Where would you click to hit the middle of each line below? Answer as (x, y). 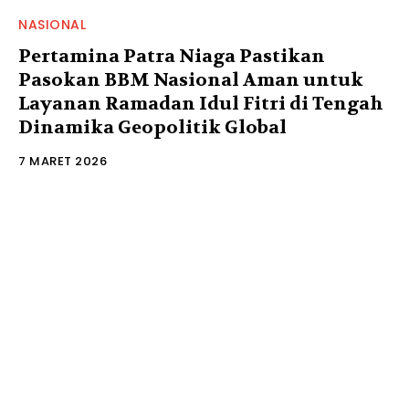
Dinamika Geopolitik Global (152, 128)
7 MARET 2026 (63, 162)
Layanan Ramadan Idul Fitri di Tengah (201, 104)
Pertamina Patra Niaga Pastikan (172, 57)
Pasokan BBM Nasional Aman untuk (191, 80)
